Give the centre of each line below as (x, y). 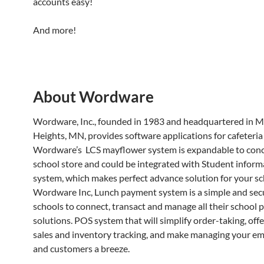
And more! (55, 30)
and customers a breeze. (81, 248)
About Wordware (93, 97)
